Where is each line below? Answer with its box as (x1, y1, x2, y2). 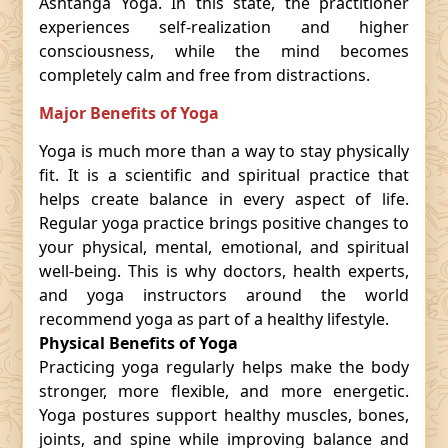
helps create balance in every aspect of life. (39, 188, 409, 210)
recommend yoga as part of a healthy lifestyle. (39, 308, 389, 330)
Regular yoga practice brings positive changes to (39, 212, 409, 234)
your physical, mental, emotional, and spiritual (39, 236, 409, 258)
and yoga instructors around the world (39, 284, 409, 306)
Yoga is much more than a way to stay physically (39, 140, 409, 162)
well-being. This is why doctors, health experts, (39, 260, 409, 282)
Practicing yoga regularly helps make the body (39, 356, 409, 378)
